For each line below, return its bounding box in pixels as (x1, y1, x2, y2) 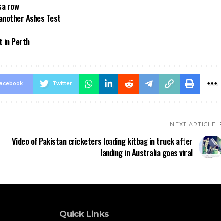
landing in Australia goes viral (100, 146, 193, 159)
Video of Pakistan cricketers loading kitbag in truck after (11, 134, 193, 147)
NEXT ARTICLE (170, 120, 216, 128)
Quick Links (59, 208, 109, 219)
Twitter (52, 80, 72, 87)
